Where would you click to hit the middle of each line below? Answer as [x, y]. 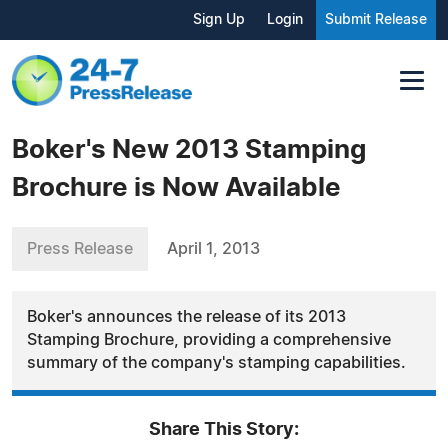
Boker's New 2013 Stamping [189, 149]
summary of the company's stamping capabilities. [216, 362]
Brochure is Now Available [176, 187]
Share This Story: [224, 429]
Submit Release [376, 20]
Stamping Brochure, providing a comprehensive [209, 339]
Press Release [80, 248]
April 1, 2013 [213, 248]
